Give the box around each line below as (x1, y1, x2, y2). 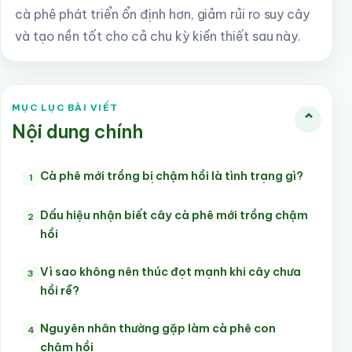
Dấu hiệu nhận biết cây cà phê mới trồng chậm (40, 208, 308, 222)
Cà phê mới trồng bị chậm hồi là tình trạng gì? (40, 169, 303, 183)
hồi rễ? (40, 284, 79, 298)
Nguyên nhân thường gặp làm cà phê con (40, 321, 276, 335)
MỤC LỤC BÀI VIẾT (12, 101, 119, 113)
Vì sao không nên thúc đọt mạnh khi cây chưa (40, 265, 301, 279)
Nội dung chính (12, 120, 143, 143)
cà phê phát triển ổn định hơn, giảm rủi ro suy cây (15, 6, 310, 22)
